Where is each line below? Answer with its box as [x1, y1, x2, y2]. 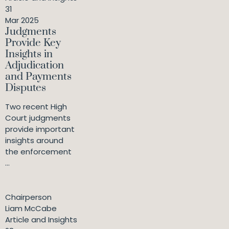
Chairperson [5, 192, 52, 203]
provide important [5, 124, 75, 135]
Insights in [5, 48, 53, 61]
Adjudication [5, 59, 64, 73]
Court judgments [5, 112, 71, 124]
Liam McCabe [5, 203, 57, 214]
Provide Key [5, 36, 61, 50]
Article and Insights [5, 214, 77, 225]
